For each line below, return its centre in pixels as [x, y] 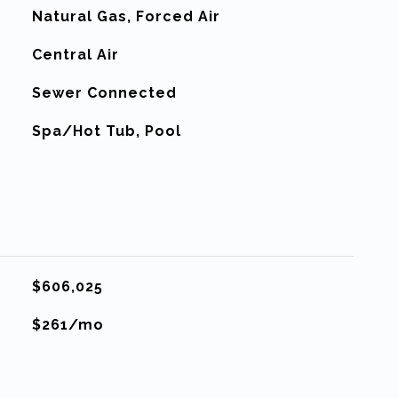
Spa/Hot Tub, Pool [106, 131]
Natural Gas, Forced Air [126, 16]
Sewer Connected [104, 93]
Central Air [75, 55]
